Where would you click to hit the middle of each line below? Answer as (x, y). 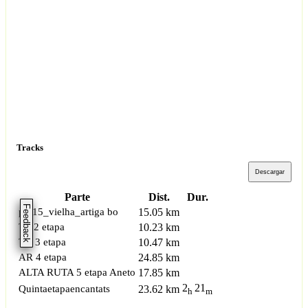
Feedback (26, 223)
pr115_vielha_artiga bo (68, 212)
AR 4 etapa (43, 257)
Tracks (30, 147)
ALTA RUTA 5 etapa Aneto (77, 272)
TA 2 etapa (42, 227)
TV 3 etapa (42, 242)
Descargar (270, 172)
